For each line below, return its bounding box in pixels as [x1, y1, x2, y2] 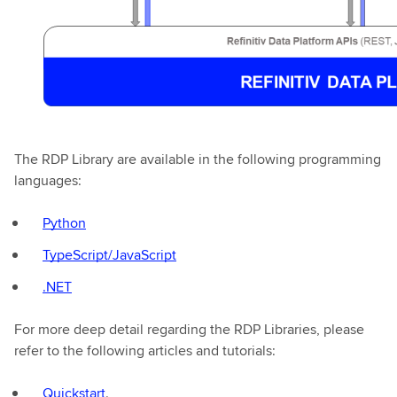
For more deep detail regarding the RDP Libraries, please [14, 319, 364, 339]
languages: [14, 170, 82, 191]
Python [43, 213, 86, 233]
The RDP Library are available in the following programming [14, 149, 381, 169]
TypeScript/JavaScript [43, 245, 176, 265]
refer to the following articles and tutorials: [14, 340, 276, 361]
